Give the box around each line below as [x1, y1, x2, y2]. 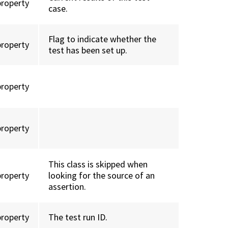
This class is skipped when [48, 158, 148, 170]
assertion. [48, 181, 87, 193]
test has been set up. [48, 44, 128, 56]
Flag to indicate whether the [48, 33, 157, 45]
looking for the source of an [48, 169, 155, 182]
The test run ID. [48, 211, 108, 223]
